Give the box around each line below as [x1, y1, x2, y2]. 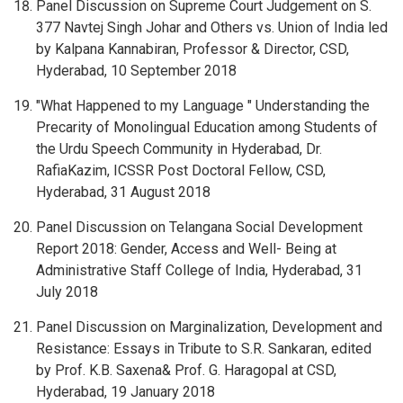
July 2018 [36, 283, 98, 300]
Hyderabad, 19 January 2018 [36, 383, 215, 400]
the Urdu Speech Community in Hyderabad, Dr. [36, 140, 322, 157]
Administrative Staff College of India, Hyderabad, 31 [36, 262, 363, 279]
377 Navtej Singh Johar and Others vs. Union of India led [36, 19, 388, 36]
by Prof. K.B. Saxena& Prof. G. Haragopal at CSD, [36, 362, 336, 379]
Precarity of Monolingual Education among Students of [36, 119, 378, 136]
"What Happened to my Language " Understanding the [36, 97, 370, 114]
